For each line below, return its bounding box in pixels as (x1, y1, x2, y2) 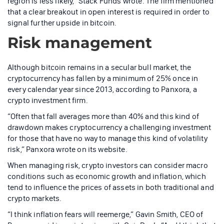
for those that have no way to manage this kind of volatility (7, 133, 208, 143)
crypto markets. (7, 193, 62, 203)
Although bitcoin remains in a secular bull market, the (7, 62, 191, 72)
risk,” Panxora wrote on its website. (7, 144, 127, 154)
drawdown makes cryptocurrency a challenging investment (7, 122, 211, 132)
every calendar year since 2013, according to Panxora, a (7, 84, 197, 94)
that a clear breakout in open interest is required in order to (7, 6, 209, 16)
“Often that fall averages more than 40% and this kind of (7, 111, 199, 121)
